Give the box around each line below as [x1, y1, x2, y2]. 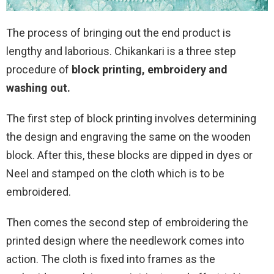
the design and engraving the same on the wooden [6, 130, 251, 143]
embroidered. [6, 185, 73, 198]
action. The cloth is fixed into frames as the [6, 252, 215, 265]
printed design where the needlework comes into [6, 234, 244, 247]
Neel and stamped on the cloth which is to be [6, 166, 224, 180]
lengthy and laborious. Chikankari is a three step [6, 44, 236, 57]
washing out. [6, 81, 70, 94]
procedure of [6, 62, 72, 76]
